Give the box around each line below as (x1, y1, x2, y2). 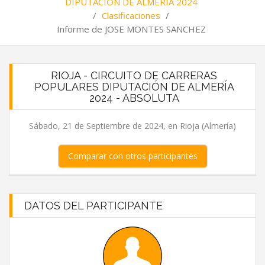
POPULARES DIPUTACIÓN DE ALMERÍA (34, 80, 234, 93)
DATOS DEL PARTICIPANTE (24, 199, 163, 212)
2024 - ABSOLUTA (89, 92, 179, 104)
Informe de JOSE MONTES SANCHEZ (56, 23, 206, 35)
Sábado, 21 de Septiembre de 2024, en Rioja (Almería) (29, 120, 236, 131)
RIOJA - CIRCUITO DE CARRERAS (51, 69, 217, 82)
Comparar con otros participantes (67, 150, 198, 161)
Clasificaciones (102, 9, 160, 21)
